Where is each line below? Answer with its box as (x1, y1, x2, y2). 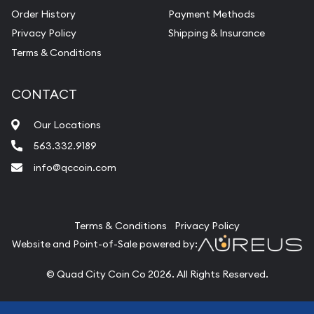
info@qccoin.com (34, 161, 116, 174)
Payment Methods (168, 7, 255, 20)
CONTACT (11, 86, 77, 102)
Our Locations (34, 118, 101, 131)
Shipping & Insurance (168, 27, 265, 40)
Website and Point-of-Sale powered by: (11, 238, 198, 251)
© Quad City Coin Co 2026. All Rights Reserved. (46, 267, 268, 280)
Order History (11, 7, 76, 20)
